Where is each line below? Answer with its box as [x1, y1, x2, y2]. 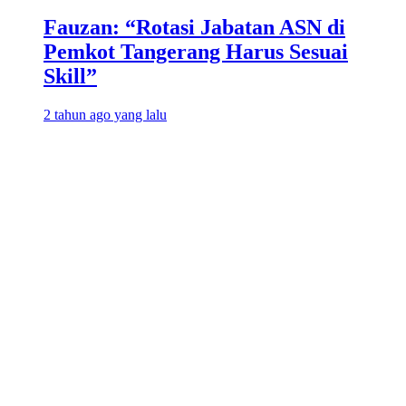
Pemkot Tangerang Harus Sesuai [43, 39, 348, 63]
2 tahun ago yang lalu [43, 106, 167, 122]
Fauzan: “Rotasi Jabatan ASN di [43, 14, 345, 39]
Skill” [43, 63, 97, 88]
